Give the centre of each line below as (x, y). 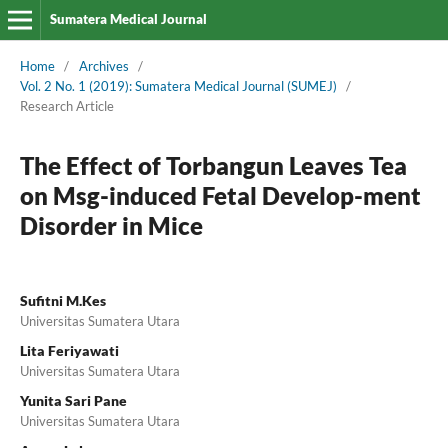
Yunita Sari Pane (73, 400)
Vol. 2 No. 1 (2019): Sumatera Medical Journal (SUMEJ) (178, 85)
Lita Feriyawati (69, 350)
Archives (103, 65)
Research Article (66, 105)
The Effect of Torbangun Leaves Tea (213, 165)
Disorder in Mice (111, 225)
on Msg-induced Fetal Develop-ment (220, 195)
